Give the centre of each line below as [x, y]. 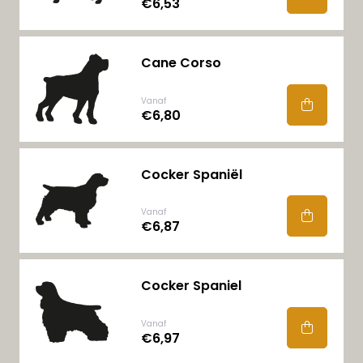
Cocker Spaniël [191, 174]
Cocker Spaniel [191, 286]
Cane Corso [181, 63]
